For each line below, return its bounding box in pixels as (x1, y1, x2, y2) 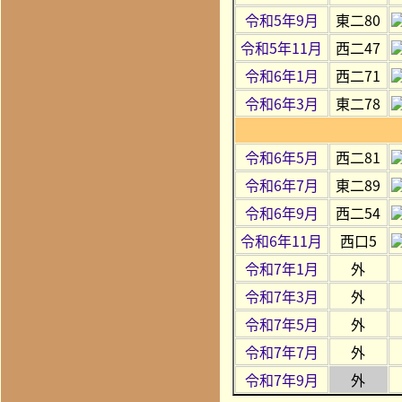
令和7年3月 (244, 284, 319, 307)
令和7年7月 (244, 340, 319, 363)
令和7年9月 (244, 368, 319, 390)
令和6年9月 (244, 201, 319, 223)
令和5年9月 (244, 8, 319, 31)
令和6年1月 (244, 64, 319, 86)
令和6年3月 (244, 92, 319, 114)
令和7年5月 (244, 312, 319, 335)
